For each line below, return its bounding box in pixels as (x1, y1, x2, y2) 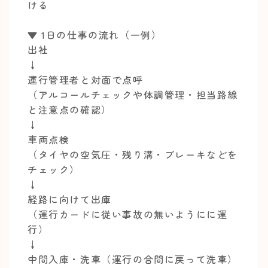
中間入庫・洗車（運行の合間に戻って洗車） (28, 252, 239, 266)
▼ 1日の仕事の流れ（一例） (28, 28, 162, 42)
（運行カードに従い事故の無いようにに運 (28, 207, 228, 221)
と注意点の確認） (28, 102, 112, 117)
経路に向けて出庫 (28, 192, 112, 206)
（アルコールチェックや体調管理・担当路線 (28, 87, 239, 102)
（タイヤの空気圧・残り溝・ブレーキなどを (28, 147, 239, 162)
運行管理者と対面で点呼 (28, 72, 144, 87)
